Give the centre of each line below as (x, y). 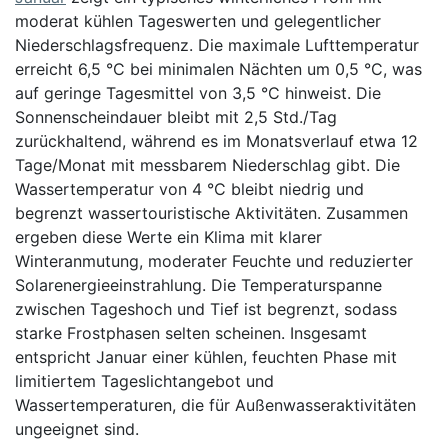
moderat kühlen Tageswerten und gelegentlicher (198, 20)
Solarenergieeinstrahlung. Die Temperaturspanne (198, 284)
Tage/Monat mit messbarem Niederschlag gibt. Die (207, 164)
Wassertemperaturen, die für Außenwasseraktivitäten (215, 404)
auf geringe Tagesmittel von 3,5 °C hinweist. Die (198, 92)
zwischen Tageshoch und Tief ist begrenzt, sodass (206, 308)
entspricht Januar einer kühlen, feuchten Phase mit (206, 356)
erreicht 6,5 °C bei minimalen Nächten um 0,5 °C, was (218, 68)
